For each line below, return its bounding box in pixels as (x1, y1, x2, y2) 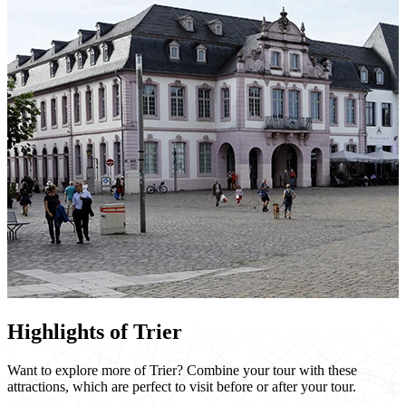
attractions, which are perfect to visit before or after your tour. (7, 379, 356, 395)
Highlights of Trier (7, 320, 182, 344)
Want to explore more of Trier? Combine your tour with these (7, 362, 357, 379)
